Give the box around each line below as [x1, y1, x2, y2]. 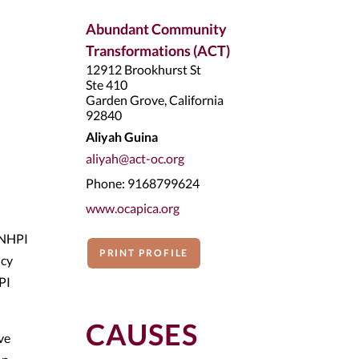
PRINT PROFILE [99, 247, 189, 259]
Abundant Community [86, 20, 227, 38]
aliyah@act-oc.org [86, 151, 184, 166]
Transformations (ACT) [86, 42, 230, 59]
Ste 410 [86, 77, 127, 92]
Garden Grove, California [86, 92, 224, 107]
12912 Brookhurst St [86, 62, 201, 77]
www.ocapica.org [86, 200, 179, 216]
